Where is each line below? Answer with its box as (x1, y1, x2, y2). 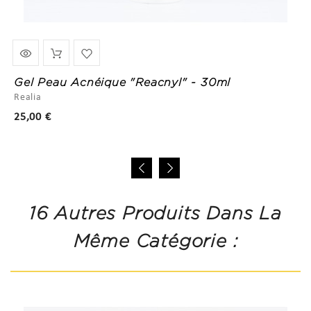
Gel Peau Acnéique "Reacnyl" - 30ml (14, 76, 231, 88)
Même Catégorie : (73, 230, 238, 251)
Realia (14, 92, 42, 103)
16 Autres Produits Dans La (29, 203, 282, 223)
